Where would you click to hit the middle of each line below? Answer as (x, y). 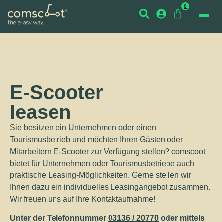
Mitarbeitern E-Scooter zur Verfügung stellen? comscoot (108, 151)
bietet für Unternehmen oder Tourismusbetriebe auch (102, 163)
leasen (40, 112)
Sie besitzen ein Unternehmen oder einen (83, 128)
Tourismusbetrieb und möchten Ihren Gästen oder (96, 139)
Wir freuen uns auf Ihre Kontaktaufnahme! (83, 199)
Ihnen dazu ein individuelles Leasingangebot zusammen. (110, 187)
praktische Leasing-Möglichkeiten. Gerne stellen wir (101, 175)
